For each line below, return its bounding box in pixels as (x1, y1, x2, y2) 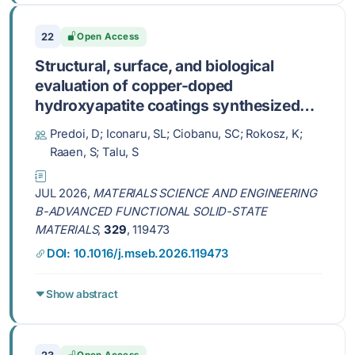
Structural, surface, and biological (35, 55, 274, 75)
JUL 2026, (35, 186, 94, 201)
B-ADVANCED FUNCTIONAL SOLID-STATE (35, 204, 268, 219)
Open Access (77, 30, 139, 42)
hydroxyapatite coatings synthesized (35, 95, 300, 115)
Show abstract (45, 287, 118, 300)
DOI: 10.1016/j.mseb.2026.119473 (46, 246, 228, 261)
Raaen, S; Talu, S (49, 144, 139, 159)
